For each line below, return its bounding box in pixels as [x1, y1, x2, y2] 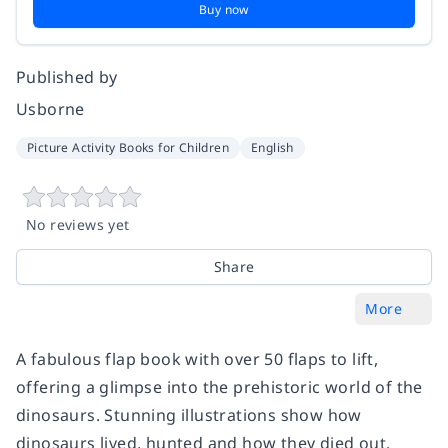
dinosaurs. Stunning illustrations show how [16, 403, 362, 426]
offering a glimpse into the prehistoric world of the [16, 375, 423, 398]
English [251, 138, 294, 156]
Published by [16, 65, 118, 88]
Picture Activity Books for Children [27, 138, 229, 156]
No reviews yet [26, 214, 130, 234]
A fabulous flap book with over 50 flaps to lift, [16, 347, 379, 370]
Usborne [16, 97, 85, 120]
